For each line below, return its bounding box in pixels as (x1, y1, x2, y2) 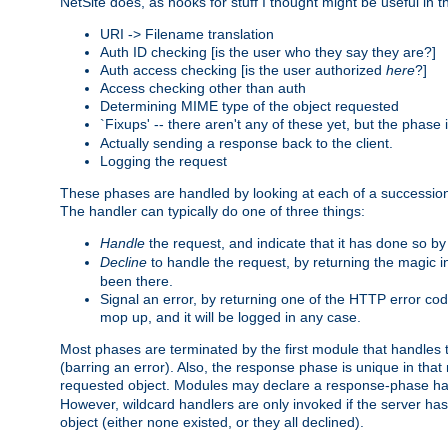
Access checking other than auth (100, 79, 306, 96)
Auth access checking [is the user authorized (100, 61, 386, 78)
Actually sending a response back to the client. (100, 134, 393, 151)
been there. (100, 272, 173, 289)
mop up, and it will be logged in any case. (100, 308, 361, 325)
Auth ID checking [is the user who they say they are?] (100, 43, 436, 60)
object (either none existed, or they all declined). (60, 413, 364, 430)
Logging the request (100, 152, 227, 169)
